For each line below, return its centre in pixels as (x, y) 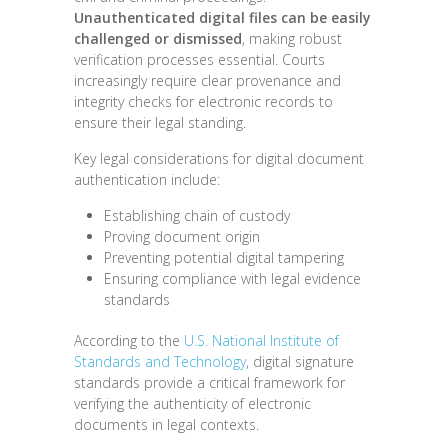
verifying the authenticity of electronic (192, 403)
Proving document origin (182, 236)
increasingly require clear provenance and (207, 80)
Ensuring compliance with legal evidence (232, 278)
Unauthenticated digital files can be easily (222, 17)
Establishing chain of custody (197, 215)
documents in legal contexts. (166, 424)
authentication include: (147, 179)
